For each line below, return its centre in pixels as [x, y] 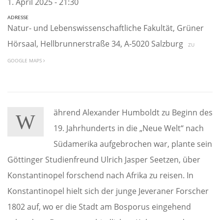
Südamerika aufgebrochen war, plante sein [133, 144]
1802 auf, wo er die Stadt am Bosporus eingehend [99, 207]
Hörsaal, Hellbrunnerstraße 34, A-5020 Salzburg [96, 44]
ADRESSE [18, 17]
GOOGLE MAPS [25, 60]
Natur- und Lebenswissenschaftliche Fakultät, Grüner [106, 28]
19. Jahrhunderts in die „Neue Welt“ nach [129, 128]
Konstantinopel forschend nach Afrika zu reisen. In [100, 175]
